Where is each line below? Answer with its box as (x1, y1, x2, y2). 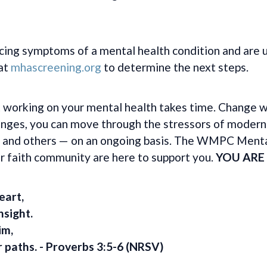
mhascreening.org (11, 60, 101, 74)
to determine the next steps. (101, 60, 249, 74)
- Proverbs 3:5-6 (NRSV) (37, 239, 163, 253)
